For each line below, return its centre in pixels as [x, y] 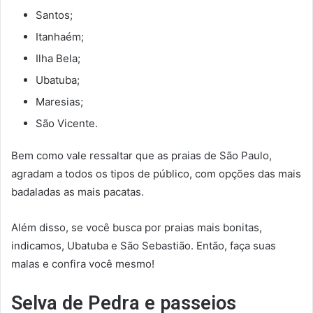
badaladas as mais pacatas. [78, 191]
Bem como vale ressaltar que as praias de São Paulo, [141, 155]
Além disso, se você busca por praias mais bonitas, [137, 227]
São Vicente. [67, 123]
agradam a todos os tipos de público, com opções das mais [156, 173]
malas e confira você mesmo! [83, 263]
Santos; [54, 15]
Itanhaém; [60, 36]
